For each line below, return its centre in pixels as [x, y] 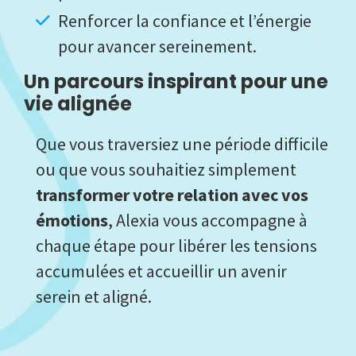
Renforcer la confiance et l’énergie [185, 21]
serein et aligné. [94, 297]
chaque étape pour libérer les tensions [176, 246]
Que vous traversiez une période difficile [182, 144]
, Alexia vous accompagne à [208, 221]
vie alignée [78, 104]
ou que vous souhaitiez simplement [166, 170]
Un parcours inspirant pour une [176, 82]
